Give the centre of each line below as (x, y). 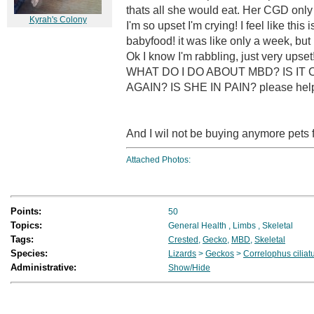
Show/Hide (189, 268)
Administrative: (43, 267)
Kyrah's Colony (58, 20)
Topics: (26, 225)
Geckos (220, 254)
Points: (26, 211)
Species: (29, 253)
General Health (197, 226)
